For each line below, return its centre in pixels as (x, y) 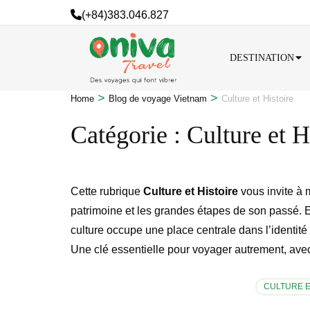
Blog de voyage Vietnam (158, 98)
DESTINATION (262, 57)
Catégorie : (129, 135)
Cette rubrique (107, 191)
